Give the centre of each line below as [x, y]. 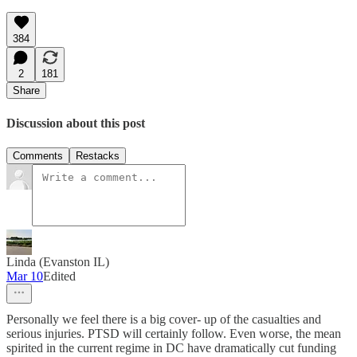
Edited [59, 276]
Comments [38, 155]
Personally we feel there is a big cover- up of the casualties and [164, 319]
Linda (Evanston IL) [58, 261]
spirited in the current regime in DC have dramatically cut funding [171, 347]
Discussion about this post [76, 123]
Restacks [98, 155]
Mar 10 [25, 276]
